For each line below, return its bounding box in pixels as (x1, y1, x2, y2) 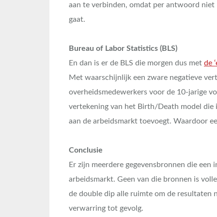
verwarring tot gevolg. (69, 204, 143, 212)
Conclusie (69, 146, 103, 154)
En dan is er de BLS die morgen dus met (69, 59, 204, 67)
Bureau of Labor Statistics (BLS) (69, 44, 177, 52)
